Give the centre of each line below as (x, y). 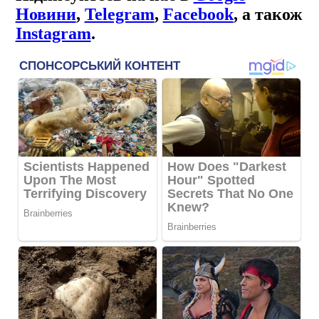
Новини (46, 14)
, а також (267, 14)
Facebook (198, 14)
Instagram (53, 33)
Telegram (119, 14)
